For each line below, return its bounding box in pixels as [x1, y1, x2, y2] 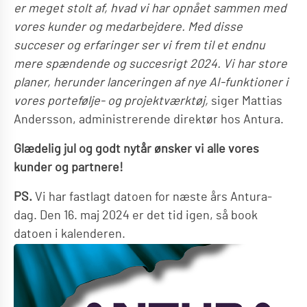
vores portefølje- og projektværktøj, [14, 95, 208, 108]
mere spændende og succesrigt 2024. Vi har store [14, 58, 287, 71]
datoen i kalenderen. [14, 228, 125, 241]
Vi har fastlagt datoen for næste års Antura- [32, 191, 272, 204]
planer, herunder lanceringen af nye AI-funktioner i [14, 76, 288, 89]
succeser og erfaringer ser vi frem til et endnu [14, 39, 265, 52]
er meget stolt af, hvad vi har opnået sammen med [14, 2, 286, 15]
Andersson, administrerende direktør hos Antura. [14, 113, 284, 126]
